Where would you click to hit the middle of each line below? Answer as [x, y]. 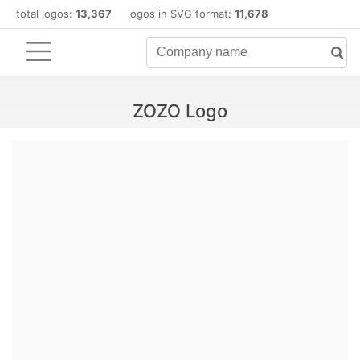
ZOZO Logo [180, 111]
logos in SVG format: [173, 14]
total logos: [46, 14]
